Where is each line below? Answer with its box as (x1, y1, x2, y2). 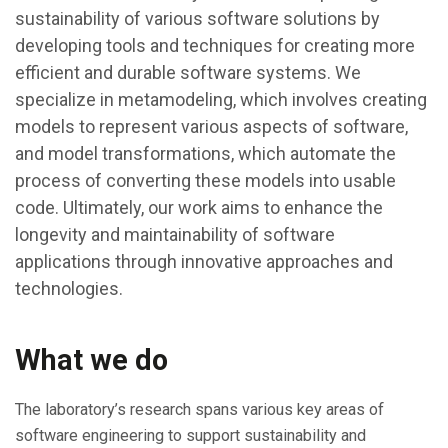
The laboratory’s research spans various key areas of (15, 399, 384, 419)
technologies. (15, 277, 123, 299)
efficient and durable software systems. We (15, 61, 361, 83)
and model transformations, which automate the (15, 142, 396, 164)
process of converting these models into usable (15, 169, 396, 191)
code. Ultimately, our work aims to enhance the (15, 196, 383, 218)
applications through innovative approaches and (15, 250, 393, 272)
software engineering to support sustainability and (15, 425, 366, 445)
